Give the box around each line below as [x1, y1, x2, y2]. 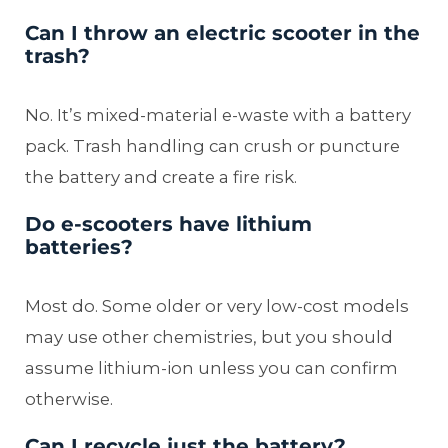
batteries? [25, 234, 133, 259]
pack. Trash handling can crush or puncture [25, 135, 400, 156]
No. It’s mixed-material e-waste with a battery [25, 104, 411, 125]
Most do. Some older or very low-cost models [25, 295, 409, 316]
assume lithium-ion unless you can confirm [25, 357, 398, 378]
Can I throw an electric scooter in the [25, 20, 420, 45]
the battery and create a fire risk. [25, 166, 297, 187]
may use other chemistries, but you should [25, 326, 393, 347]
